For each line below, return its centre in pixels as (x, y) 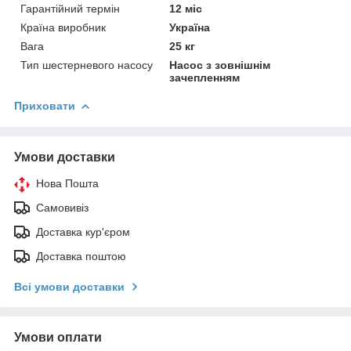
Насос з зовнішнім (220, 65)
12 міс (186, 8)
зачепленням (205, 77)
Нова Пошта (67, 183)
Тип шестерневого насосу (87, 65)
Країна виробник (63, 27)
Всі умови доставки (69, 286)
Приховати (45, 105)
